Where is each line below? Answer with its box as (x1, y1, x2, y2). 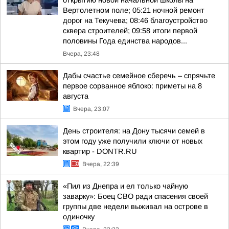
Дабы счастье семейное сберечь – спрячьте (63, 72, 215, 80)
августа (63, 92, 88, 100)
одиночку (63, 213, 95, 221)
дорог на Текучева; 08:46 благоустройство (63, 16, 208, 25)
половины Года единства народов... (63, 37, 187, 45)
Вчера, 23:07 (73, 105, 110, 112)
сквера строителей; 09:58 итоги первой (63, 27, 197, 35)
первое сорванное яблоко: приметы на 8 (63, 82, 202, 90)
